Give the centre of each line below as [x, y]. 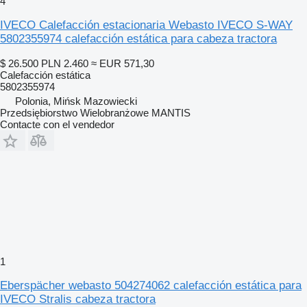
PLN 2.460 [65, 63]
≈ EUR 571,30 [123, 63]
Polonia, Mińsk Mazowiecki [76, 101]
